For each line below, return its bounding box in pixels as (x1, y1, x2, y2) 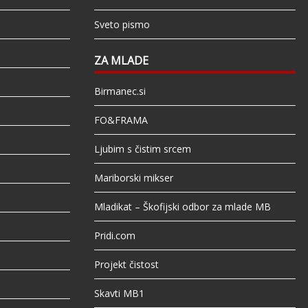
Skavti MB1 (93, 287, 144, 300)
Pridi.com (93, 229, 135, 243)
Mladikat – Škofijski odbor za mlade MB (93, 200, 271, 214)
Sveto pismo (93, 18, 150, 32)
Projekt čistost (93, 258, 159, 272)
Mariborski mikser (93, 171, 173, 185)
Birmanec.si (93, 85, 146, 98)
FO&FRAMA (93, 113, 148, 127)
